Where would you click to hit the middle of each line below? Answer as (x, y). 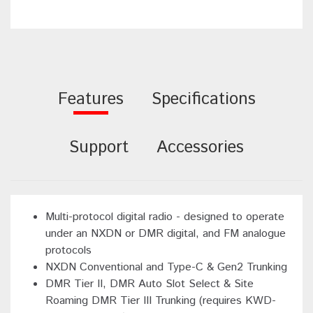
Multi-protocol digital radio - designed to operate (165, 217)
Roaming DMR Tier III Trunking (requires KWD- (161, 301)
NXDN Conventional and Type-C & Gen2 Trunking (166, 268)
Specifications (203, 100)
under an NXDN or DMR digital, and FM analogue (166, 234)
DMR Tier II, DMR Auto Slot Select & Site (150, 284)
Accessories (200, 148)
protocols (68, 251)
